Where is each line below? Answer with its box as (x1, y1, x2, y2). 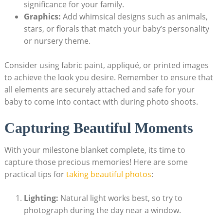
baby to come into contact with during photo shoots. (4, 96, 198, 107)
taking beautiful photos (66, 168, 151, 180)
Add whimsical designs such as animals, (60, 11, 208, 22)
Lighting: (23, 192, 58, 203)
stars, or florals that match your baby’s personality (23, 23, 209, 34)
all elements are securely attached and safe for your (4, 84, 195, 95)
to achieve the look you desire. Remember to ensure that (4, 72, 213, 83)
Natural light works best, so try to (58, 192, 182, 203)
